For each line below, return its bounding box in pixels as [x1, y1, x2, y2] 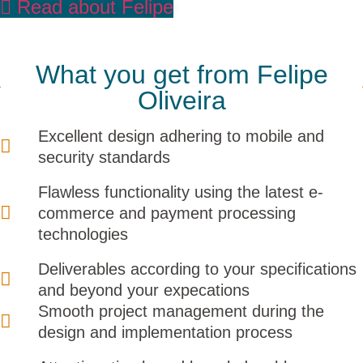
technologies [37, 224, 128, 243]
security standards [37, 147, 170, 166]
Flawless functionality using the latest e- [37, 182, 323, 201]
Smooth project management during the [37, 301, 324, 320]
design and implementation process [37, 322, 293, 341]
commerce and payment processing [37, 203, 296, 222]
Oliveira [137, 85, 226, 115]
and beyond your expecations [37, 280, 250, 299]
